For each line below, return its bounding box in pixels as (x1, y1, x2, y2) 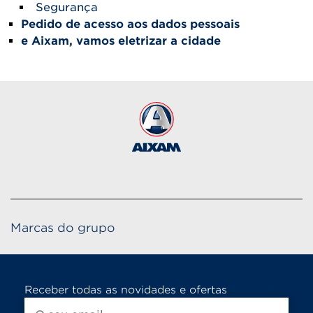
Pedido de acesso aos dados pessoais (21, 17, 240, 31)
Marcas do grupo (10, 220, 115, 235)
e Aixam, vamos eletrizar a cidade (21, 34, 221, 48)
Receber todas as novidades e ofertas (24, 283, 227, 296)
